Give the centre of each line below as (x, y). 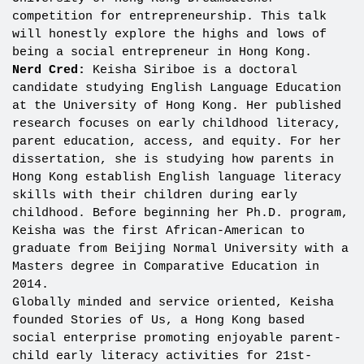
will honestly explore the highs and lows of (169, 35)
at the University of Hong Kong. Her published (176, 106)
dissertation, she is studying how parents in (173, 160)
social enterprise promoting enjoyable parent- (176, 339)
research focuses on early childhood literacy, (176, 124)
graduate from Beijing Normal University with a (180, 249)
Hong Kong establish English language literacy (176, 178)
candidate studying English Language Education (176, 89)
